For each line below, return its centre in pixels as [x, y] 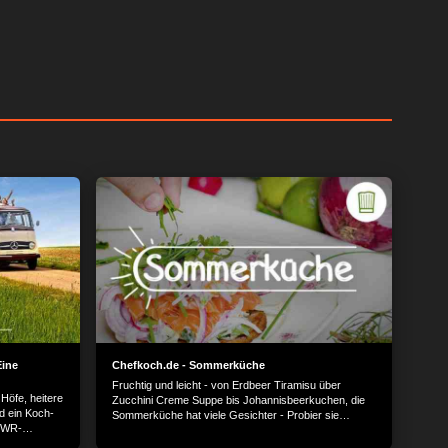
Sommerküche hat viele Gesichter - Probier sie [225, 415]
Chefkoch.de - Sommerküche [188, 365]
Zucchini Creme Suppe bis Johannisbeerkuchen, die [238, 400]
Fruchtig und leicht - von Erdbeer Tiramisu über [226, 385]
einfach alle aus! [151, 430]
